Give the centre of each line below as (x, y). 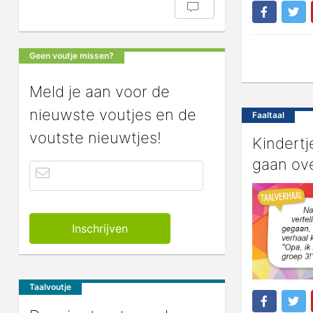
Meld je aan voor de (100, 92)
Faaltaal (268, 115)
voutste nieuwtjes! (95, 138)
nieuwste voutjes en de (113, 115)
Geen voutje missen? (72, 55)
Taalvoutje (50, 287)
